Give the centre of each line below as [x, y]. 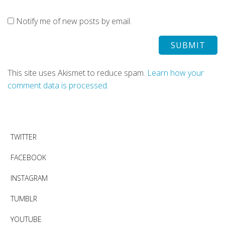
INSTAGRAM [29, 178]
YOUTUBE [26, 219]
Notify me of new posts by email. [74, 21]
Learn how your [176, 73]
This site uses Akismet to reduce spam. [77, 73]
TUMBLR [24, 199]
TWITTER [24, 137]
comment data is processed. [58, 85]
